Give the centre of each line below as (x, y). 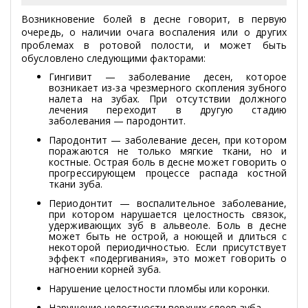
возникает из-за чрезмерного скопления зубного (168, 88)
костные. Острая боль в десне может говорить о (168, 162)
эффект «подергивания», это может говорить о (168, 258)
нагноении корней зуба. (105, 269)
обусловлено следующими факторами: (114, 58)
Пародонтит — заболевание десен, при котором (168, 140)
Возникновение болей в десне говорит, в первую (154, 19)
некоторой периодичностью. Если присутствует (168, 247)
